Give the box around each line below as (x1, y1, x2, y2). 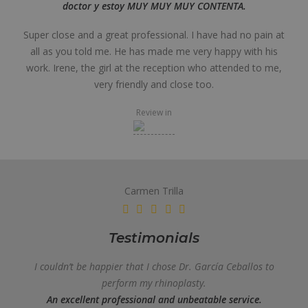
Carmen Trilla (124, 184, 184, 197)
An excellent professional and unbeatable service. (46, 293, 262, 306)
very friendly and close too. (94, 78, 214, 91)
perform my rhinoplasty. (102, 276, 206, 289)
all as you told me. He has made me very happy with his (30, 45, 278, 58)
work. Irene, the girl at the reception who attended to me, (26, 61, 282, 74)
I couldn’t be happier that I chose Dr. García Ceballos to (34, 260, 274, 273)
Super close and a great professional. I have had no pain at (23, 28, 285, 41)
